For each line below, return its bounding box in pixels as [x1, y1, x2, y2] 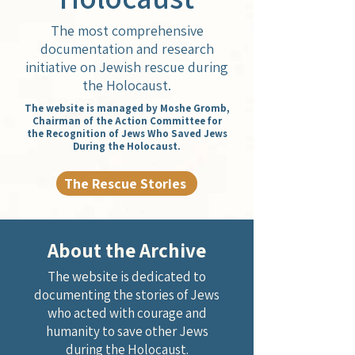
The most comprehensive [50, 21, 204, 40]
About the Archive [48, 237, 206, 263]
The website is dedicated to [48, 268, 206, 285]
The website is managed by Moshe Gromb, [24, 101, 230, 115]
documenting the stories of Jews [34, 286, 219, 303]
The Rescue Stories [64, 174, 186, 193]
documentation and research [40, 40, 214, 58]
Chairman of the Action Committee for [32, 114, 222, 128]
